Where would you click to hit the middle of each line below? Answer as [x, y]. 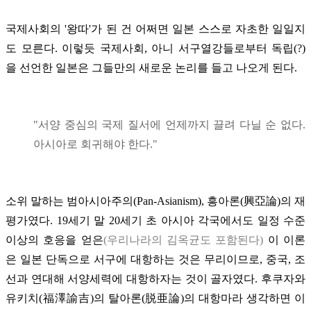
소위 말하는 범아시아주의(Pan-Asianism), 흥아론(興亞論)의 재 [155, 201]
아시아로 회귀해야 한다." [95, 144]
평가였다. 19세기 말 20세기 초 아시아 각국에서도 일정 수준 [155, 220]
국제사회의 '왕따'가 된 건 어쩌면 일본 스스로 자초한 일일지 [155, 28]
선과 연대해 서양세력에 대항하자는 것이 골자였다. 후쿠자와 [155, 278]
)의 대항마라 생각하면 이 [243, 298]
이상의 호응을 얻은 [54, 239]
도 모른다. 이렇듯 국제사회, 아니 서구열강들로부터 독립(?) [155, 48]
